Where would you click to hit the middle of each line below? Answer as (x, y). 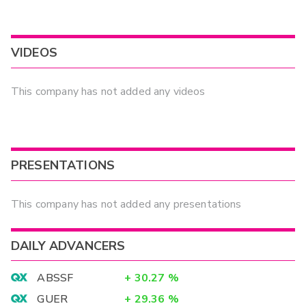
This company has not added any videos (108, 92)
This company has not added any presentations (126, 205)
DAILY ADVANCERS (68, 246)
